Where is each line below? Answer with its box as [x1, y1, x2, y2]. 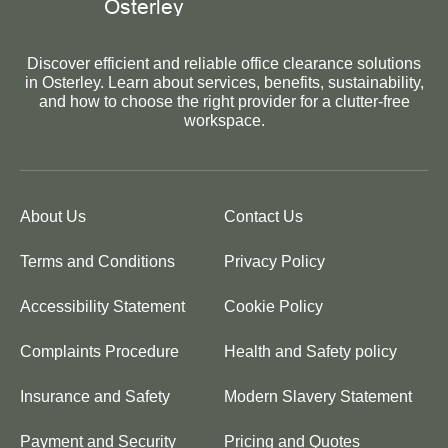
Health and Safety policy [224, 342, 397, 360]
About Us [20, 207, 86, 225]
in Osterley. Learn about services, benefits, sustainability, [24, 73, 424, 91]
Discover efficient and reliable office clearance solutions [27, 54, 421, 72]
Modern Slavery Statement [224, 387, 412, 405]
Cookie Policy [224, 297, 323, 315]
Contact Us [224, 207, 303, 225]
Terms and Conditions [20, 252, 175, 270]
